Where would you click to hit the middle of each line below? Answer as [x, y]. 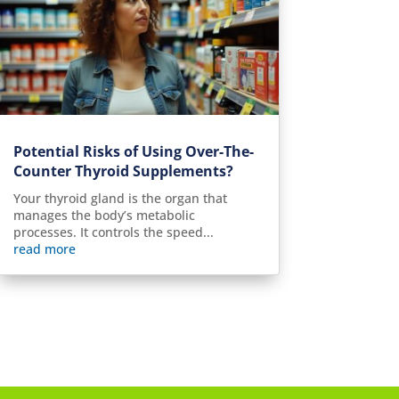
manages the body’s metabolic [104, 216]
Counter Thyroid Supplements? [123, 171]
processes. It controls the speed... [113, 232]
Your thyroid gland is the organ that [120, 199]
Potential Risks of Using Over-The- [133, 152]
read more [44, 249]
